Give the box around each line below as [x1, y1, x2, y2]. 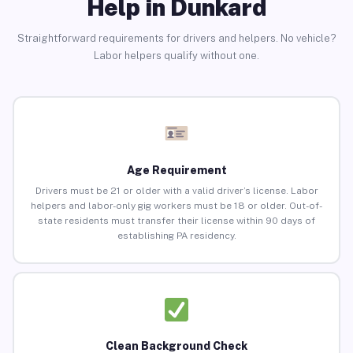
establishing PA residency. [117, 230, 236, 242]
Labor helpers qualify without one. [94, 49, 259, 61]
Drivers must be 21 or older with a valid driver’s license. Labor [35, 185, 318, 197]
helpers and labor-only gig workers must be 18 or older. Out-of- [31, 200, 322, 212]
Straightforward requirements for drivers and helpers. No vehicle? [17, 32, 336, 44]
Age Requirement [126, 164, 227, 177]
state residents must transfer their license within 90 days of [38, 215, 315, 227]
